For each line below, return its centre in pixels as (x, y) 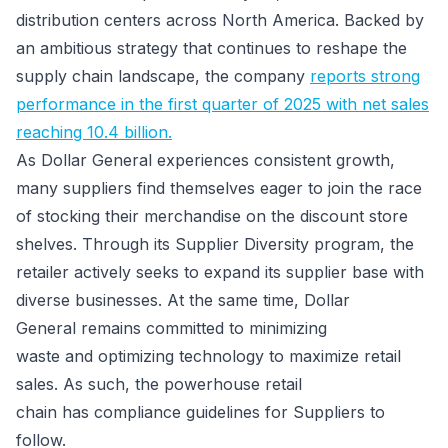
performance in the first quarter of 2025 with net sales (222, 104)
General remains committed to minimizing (171, 328)
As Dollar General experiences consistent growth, (205, 160)
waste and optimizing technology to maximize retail (208, 356)
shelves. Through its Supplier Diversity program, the (215, 244)
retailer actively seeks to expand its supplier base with (220, 272)
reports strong (365, 76)
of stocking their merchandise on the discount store (212, 216)
